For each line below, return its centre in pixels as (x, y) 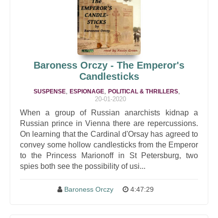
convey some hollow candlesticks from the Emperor (109, 145)
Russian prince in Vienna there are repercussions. (109, 123)
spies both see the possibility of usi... (83, 166)
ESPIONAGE (87, 91)
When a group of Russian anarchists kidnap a (109, 113)
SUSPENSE (49, 91)
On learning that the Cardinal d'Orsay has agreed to (109, 134)
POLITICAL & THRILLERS (143, 91)
